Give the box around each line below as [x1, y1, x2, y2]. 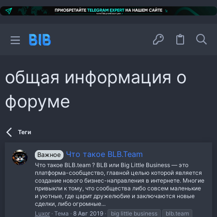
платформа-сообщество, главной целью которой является [35, 169, 202, 176]
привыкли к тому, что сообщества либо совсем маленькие [35, 184, 201, 192]
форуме [5, 91, 70, 112]
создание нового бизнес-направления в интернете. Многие [35, 176, 204, 184]
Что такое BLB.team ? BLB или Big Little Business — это [35, 161, 188, 169]
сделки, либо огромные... [35, 200, 106, 207]
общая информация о [5, 66, 186, 88]
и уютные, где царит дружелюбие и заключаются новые [35, 192, 195, 200]
